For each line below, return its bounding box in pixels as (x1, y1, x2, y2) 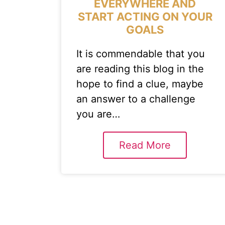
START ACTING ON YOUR (77, 10, 212, 23)
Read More (119, 139, 171, 151)
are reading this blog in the (76, 63, 204, 75)
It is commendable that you (76, 48, 205, 60)
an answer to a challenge (76, 93, 195, 105)
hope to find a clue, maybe (76, 78, 203, 90)
